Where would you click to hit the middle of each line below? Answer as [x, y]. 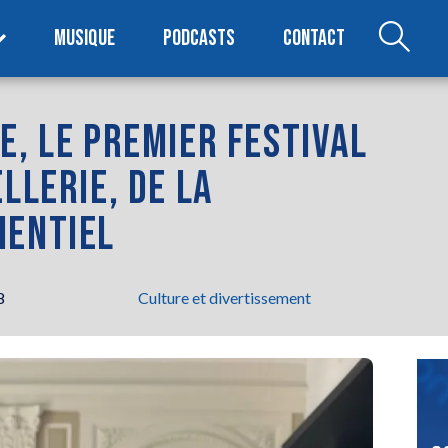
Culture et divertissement [224, 297]
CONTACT [314, 38]
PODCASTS [199, 38]
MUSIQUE [85, 38]
